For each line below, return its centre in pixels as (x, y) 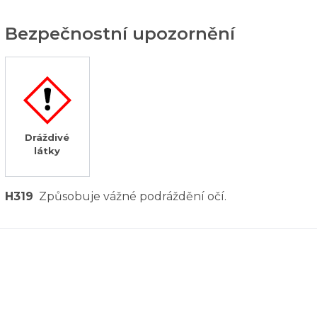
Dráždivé (47, 137)
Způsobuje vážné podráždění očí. (132, 196)
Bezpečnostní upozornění (120, 33)
